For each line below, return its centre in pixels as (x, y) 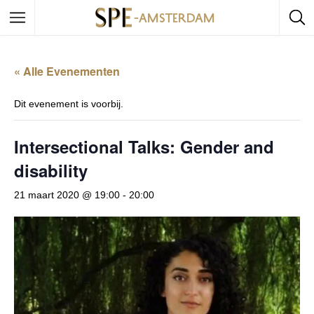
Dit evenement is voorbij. (69, 104)
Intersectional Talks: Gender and (144, 146)
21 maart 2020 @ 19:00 (67, 195)
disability (51, 170)
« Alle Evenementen (67, 71)
